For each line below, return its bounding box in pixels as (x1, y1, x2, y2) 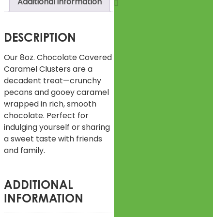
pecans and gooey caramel (4, 86, 109, 98)
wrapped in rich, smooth (4, 98, 96, 109)
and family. (4, 144, 45, 156)
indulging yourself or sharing (4, 121, 110, 133)
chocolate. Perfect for (4, 109, 89, 121)
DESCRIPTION (4, 30, 76, 45)
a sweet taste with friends (4, 133, 102, 144)
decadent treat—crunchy (4, 75, 101, 86)
